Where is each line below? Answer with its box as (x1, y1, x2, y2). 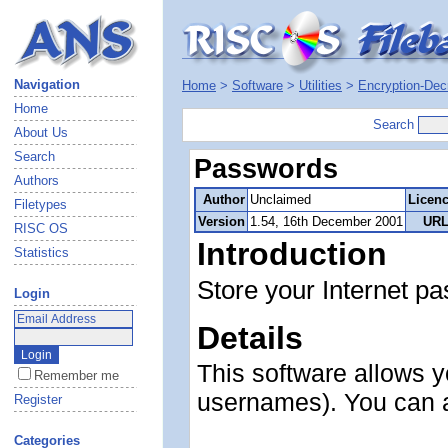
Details (197, 320, 303, 356)
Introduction (197, 236, 387, 272)
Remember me (34, 368, 119, 383)
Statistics (14, 245, 69, 260)
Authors (14, 173, 59, 188)
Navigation (14, 77, 80, 92)
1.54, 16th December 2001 (250, 214, 403, 229)
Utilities (299, 78, 342, 93)
